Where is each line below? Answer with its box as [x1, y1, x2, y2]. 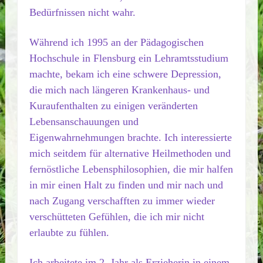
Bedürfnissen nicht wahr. [29, 6, 136, 18]
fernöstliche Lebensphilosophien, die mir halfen [29, 163, 233, 175]
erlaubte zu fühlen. [29, 227, 112, 238]
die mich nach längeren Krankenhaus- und [29, 84, 210, 96]
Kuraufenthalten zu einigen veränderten [29, 100, 198, 112]
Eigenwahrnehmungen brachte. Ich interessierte [29, 131, 232, 143]
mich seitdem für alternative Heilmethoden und [29, 147, 231, 159]
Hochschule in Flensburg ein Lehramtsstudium [29, 52, 228, 64]
